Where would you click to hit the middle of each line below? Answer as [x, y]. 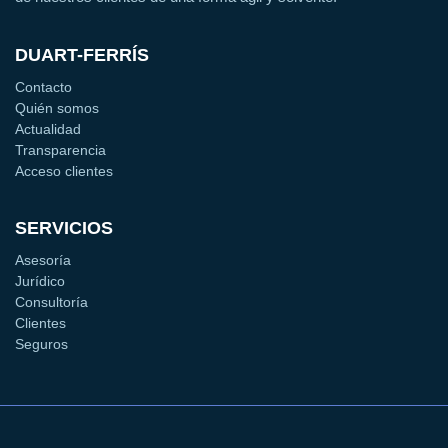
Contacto [43, 86]
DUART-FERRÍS [82, 54]
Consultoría [51, 301]
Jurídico [40, 280]
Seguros [41, 343]
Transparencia [60, 149]
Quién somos [57, 107]
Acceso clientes [64, 170]
